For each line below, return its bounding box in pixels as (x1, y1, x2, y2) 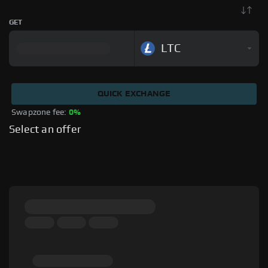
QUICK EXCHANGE (97, 90, 171, 99)
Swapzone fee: (11, 108, 69, 117)
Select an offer (9, 124, 81, 135)
